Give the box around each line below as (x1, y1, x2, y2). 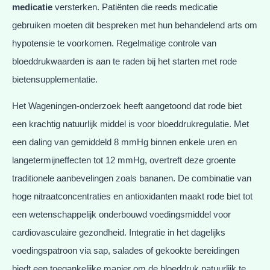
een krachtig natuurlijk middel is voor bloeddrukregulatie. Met (12, 119, 249, 130)
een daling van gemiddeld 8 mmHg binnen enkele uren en (12, 137, 237, 148)
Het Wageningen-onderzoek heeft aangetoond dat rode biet (12, 101, 242, 111)
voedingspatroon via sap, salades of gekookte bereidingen (12, 245, 239, 256)
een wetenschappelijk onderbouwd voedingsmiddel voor (12, 209, 231, 220)
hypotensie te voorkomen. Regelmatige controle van (12, 37, 216, 48)
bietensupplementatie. (12, 74, 98, 84)
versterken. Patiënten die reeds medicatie (52, 1, 218, 12)
